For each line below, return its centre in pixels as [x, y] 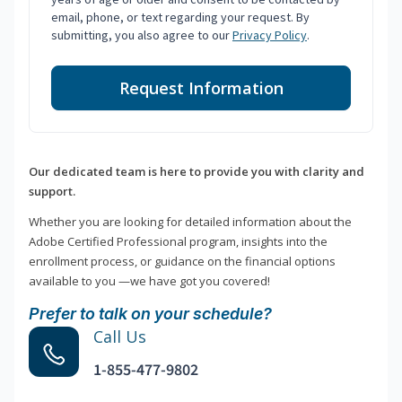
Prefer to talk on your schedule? [150, 314]
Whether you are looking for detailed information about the [190, 222]
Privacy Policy [270, 35]
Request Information [201, 88]
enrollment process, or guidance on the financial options [182, 262]
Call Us [120, 337]
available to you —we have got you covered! [149, 281]
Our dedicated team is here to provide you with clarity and [197, 172]
